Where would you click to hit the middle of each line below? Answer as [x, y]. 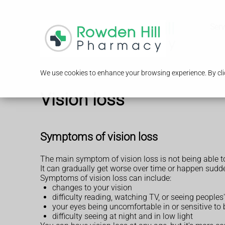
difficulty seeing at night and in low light [123, 216]
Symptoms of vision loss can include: [106, 178]
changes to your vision [92, 188]
